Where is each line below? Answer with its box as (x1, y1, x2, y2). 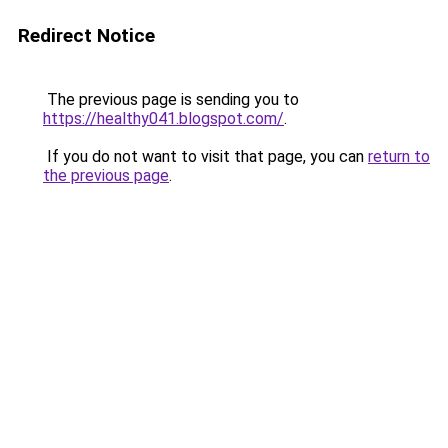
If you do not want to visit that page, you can (43, 147, 368, 166)
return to (368, 147, 430, 166)
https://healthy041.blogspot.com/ (43, 109, 284, 128)
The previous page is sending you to (43, 90, 299, 109)
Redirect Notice (18, 24, 155, 47)
